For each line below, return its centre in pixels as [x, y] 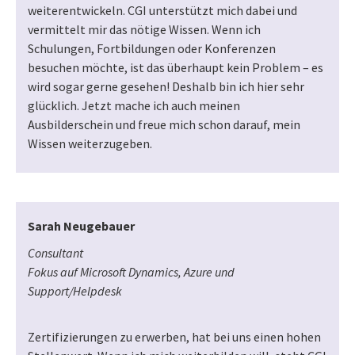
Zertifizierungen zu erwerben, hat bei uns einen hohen [174, 337]
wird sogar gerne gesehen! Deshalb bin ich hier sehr [166, 87]
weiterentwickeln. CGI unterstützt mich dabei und [162, 11]
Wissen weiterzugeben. [90, 144]
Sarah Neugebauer [81, 226]
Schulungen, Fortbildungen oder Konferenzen [152, 49]
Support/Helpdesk [75, 291]
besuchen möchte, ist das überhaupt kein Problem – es [176, 68]
